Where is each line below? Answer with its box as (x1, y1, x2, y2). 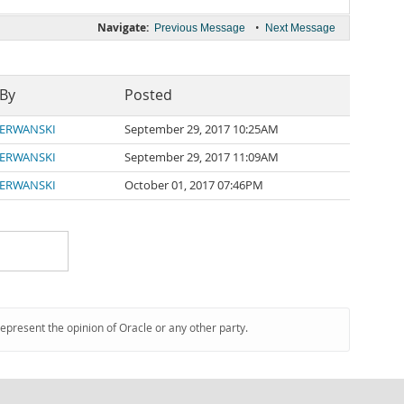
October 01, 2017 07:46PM (124, 178, 263, 193)
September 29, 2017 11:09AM (124, 150, 279, 165)
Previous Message (154, 22, 245, 34)
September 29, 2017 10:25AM (124, 122, 279, 137)
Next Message (265, 22, 335, 34)
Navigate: (97, 20, 149, 35)
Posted (124, 86, 172, 105)
